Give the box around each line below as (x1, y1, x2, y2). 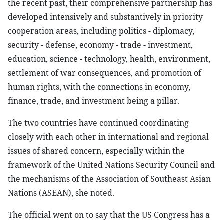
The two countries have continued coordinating (8, 117, 189, 128)
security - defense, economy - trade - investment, (8, 39, 193, 50)
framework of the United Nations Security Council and (8, 159, 215, 170)
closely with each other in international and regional (8, 131, 209, 142)
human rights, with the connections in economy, (8, 81, 190, 92)
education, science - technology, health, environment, (8, 53, 210, 64)
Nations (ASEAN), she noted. (8, 187, 114, 198)
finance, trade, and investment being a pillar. (8, 95, 180, 106)
